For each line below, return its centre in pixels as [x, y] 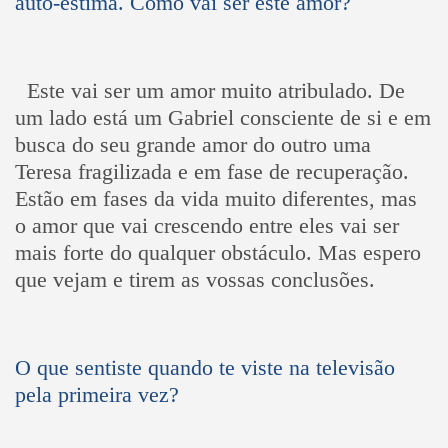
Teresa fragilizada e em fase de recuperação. [211, 171]
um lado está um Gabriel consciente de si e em [222, 117]
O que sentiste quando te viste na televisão [204, 367]
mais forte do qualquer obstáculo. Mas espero [217, 252]
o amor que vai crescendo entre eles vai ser [206, 225]
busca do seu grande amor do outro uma [192, 144]
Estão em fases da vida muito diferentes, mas [215, 198]
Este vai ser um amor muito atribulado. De [215, 90]
